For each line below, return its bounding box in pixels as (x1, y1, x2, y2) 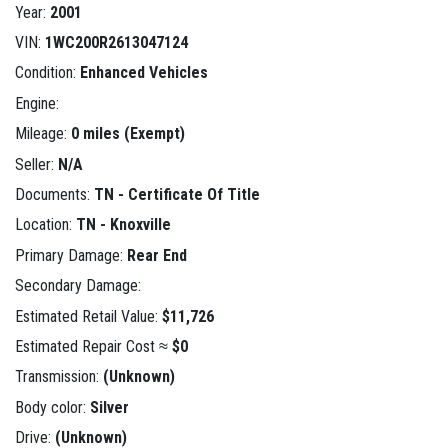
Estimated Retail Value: (15, 306, 162, 326)
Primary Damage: (15, 245, 127, 265)
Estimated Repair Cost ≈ (15, 336, 172, 356)
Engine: (15, 93, 59, 113)
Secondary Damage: (15, 276, 141, 296)
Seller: (15, 154, 58, 174)
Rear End (127, 245, 187, 265)
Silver (90, 397, 129, 417)
